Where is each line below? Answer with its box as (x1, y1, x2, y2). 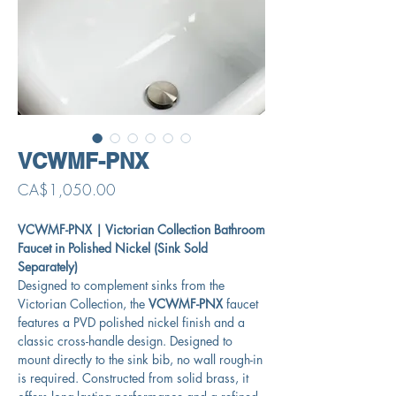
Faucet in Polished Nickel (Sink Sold (18, 240, 208, 256)
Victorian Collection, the (18, 295, 148, 312)
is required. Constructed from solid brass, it (18, 369, 248, 386)
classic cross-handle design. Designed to (18, 332, 232, 349)
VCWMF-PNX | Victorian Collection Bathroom (18, 221, 265, 238)
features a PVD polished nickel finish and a (18, 314, 245, 331)
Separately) (18, 258, 78, 275)
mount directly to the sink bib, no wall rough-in (18, 351, 263, 368)
